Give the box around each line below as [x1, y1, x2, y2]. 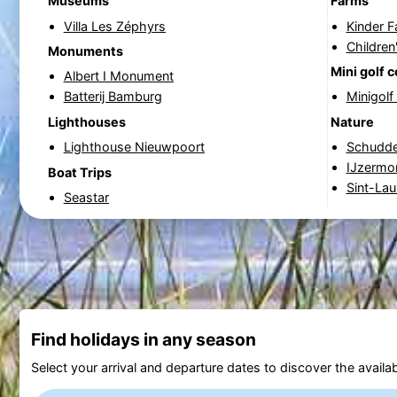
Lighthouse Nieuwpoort [63, 139, 205, 155]
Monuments [47, 43, 123, 58]
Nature [330, 113, 374, 129]
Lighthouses [47, 113, 126, 129]
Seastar [63, 189, 109, 205]
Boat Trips [47, 164, 112, 180]
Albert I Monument [63, 68, 174, 84]
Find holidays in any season [30, 328, 256, 350]
